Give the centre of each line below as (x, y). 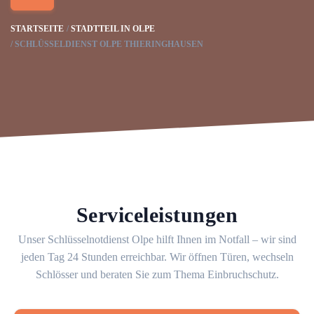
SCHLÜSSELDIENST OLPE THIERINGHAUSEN (109, 44)
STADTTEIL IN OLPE (113, 29)
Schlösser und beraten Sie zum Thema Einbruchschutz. (157, 274)
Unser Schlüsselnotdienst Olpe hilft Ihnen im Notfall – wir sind (157, 239)
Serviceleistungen (157, 215)
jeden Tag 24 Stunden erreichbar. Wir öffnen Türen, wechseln (157, 257)
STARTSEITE (37, 29)
